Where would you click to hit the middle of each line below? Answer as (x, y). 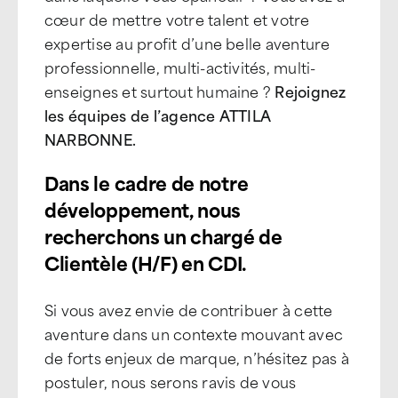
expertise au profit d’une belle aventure (187, 43)
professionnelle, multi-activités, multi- (180, 67)
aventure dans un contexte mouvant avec (194, 333)
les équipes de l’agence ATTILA (158, 115)
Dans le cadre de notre (147, 182)
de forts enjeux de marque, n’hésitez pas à (197, 357)
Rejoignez (310, 91)
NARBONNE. (91, 139)
